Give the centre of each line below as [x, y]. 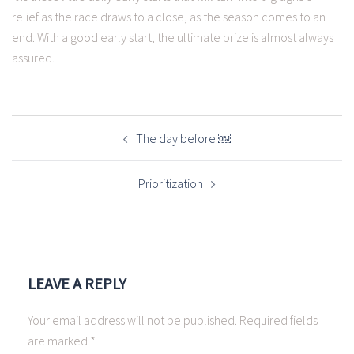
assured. [33, 58]
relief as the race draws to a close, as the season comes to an [169, 17]
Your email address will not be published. [132, 320]
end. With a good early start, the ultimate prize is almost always [173, 37]
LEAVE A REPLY [77, 283]
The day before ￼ [183, 138]
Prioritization [171, 183]
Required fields [279, 320]
